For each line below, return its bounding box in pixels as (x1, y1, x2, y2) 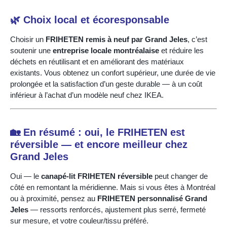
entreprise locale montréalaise (53, 46, 159, 55)
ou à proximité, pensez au (10, 194, 97, 203)
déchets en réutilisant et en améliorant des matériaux (10, 57, 184, 66)
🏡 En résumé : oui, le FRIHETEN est (10, 126, 185, 138)
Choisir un (10, 35, 46, 44)
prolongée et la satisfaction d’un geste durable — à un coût (10, 80, 202, 89)
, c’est (187, 35, 207, 44)
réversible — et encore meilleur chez (10, 138, 187, 150)
